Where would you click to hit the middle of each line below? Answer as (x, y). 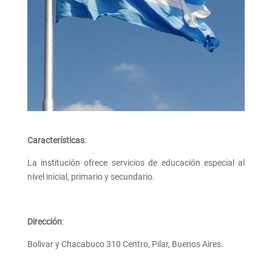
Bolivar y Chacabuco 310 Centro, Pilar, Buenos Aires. (125, 244)
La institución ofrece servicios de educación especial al (136, 163)
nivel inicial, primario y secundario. (91, 177)
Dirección (44, 222)
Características (56, 141)
